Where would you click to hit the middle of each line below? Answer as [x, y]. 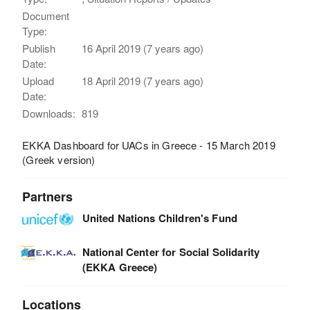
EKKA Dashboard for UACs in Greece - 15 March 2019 [149, 145]
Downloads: [49, 113]
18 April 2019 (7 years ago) [143, 81]
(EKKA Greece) [120, 267]
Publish [39, 48]
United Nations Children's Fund [160, 218]
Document [46, 16]
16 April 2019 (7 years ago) [143, 48]
